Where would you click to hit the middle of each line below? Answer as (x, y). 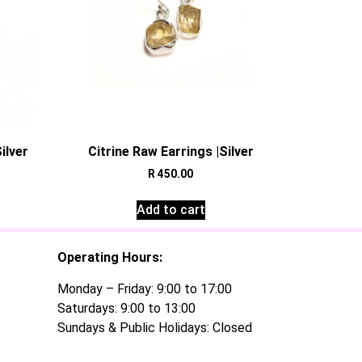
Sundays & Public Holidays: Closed (155, 327)
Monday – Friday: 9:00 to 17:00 (145, 288)
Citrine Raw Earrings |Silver (170, 152)
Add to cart (170, 210)
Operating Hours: (110, 258)
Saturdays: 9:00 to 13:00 (126, 308)
